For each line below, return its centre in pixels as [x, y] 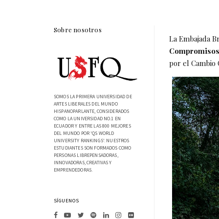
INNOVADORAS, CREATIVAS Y [83, 163]
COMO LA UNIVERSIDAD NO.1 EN [88, 119]
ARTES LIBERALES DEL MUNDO [86, 104]
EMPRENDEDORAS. [73, 170]
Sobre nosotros [78, 29]
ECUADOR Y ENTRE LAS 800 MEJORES [92, 126]
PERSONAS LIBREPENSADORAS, [86, 155]
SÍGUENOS [66, 201]
